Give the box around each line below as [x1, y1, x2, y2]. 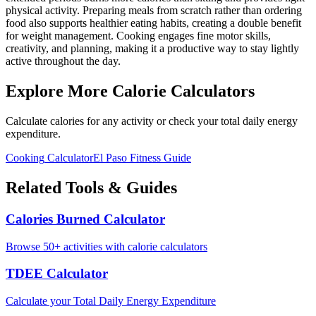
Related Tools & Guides [6, 178, 177, 197]
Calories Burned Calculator [6, 212, 165, 226]
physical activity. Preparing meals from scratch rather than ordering [6, 4, 302, 17]
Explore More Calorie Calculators [6, 82, 255, 101]
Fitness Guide [127, 152, 191, 164]
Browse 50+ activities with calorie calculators [6, 240, 207, 253]
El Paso [93, 152, 127, 164]
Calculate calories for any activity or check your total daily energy [6, 115, 298, 128]
